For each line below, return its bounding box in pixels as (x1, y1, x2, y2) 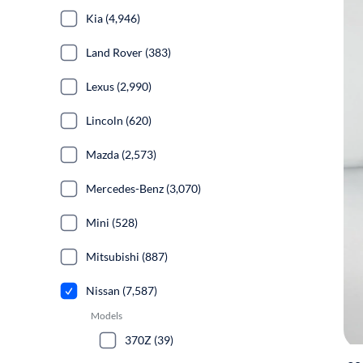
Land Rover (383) (86, 45, 171, 59)
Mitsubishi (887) (86, 250, 168, 263)
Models (91, 310, 122, 322)
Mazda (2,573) (86, 147, 156, 161)
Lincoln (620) (86, 113, 152, 127)
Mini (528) (86, 216, 138, 229)
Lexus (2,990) (86, 79, 152, 93)
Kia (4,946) (86, 11, 140, 25)
